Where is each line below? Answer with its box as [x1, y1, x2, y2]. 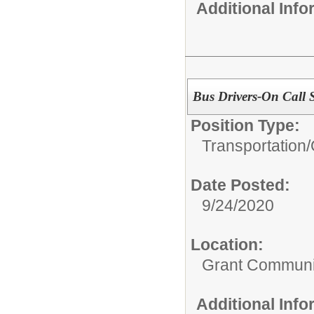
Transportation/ [202, 136, 310, 155]
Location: [191, 235, 264, 254]
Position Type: [191, 116, 300, 135]
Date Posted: [191, 175, 290, 194]
